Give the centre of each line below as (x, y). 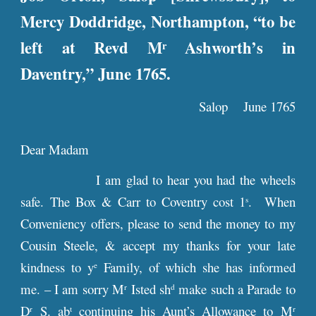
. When (272, 201)
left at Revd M (91, 48)
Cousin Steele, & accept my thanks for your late (158, 245)
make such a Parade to (235, 289)
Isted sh (149, 289)
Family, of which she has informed (196, 267)
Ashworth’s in (231, 48)
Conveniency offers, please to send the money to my (158, 223)
